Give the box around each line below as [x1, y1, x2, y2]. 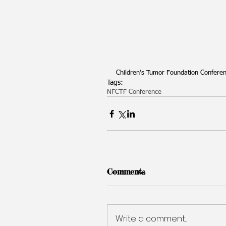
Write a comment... [116, 213, 187, 224]
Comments [107, 166, 145, 177]
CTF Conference [115, 89, 161, 95]
